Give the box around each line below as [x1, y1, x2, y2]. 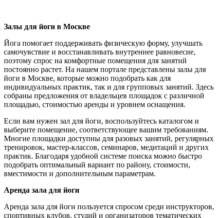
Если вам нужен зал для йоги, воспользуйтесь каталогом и [4, 117, 199, 126]
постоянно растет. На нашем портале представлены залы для [4, 65, 206, 74]
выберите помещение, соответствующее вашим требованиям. [4, 126, 208, 134]
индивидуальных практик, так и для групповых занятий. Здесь [4, 83, 214, 91]
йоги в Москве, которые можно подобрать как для [4, 74, 171, 83]
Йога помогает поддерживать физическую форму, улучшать [4, 39, 202, 48]
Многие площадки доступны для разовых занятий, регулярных [4, 134, 214, 143]
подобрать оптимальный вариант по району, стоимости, [4, 161, 190, 169]
